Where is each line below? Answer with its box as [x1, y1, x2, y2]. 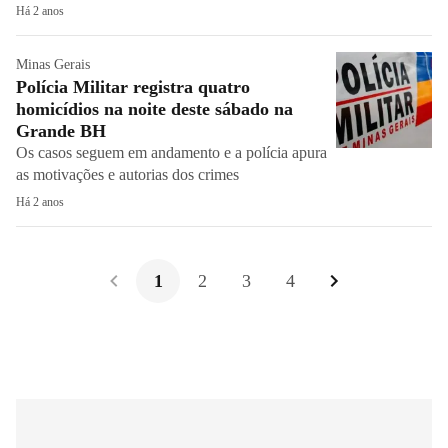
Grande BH [16, 121, 106, 141]
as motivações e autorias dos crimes [16, 166, 239, 183]
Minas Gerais [16, 57, 90, 72]
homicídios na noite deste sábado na [16, 99, 293, 119]
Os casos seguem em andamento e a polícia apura [16, 144, 327, 161]
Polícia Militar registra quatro [16, 77, 250, 97]
